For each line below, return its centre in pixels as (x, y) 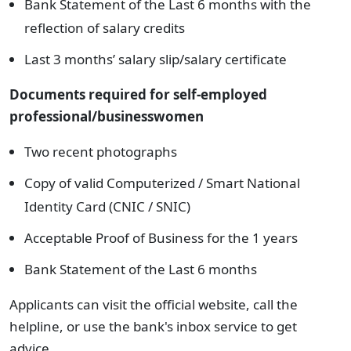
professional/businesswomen (107, 116)
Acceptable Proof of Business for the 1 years (161, 238)
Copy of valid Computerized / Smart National (162, 183)
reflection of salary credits (105, 28)
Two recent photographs (101, 152)
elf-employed (223, 94)
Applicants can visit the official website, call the (154, 304)
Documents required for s (94, 94)
